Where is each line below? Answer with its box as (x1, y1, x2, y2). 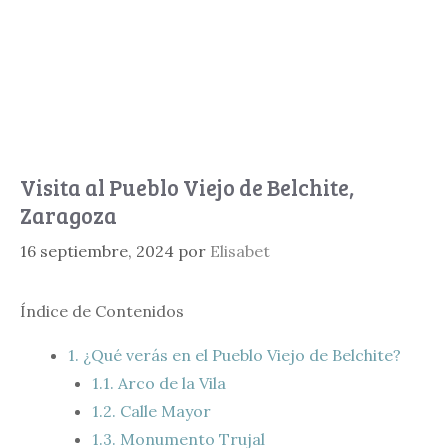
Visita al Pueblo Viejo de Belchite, (20, 172, 354, 202)
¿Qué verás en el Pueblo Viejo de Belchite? (79, 345, 401, 365)
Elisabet (210, 241, 270, 261)
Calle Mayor (116, 401, 211, 421)
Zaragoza (20, 200, 117, 230)
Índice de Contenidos (20, 301, 184, 321)
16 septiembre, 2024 (20, 241, 174, 261)
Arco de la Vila (114, 373, 226, 393)
